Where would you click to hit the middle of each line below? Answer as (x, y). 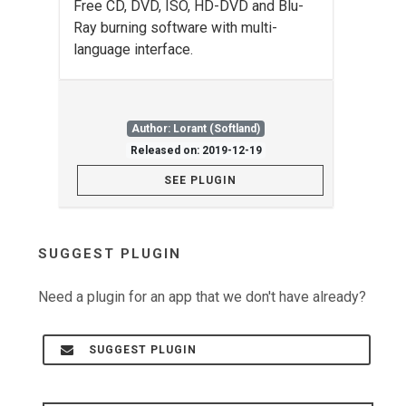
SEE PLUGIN (200, 180)
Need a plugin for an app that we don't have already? (202, 297)
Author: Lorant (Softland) (196, 129)
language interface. (133, 49)
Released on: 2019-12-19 (196, 150)
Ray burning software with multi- (175, 28)
